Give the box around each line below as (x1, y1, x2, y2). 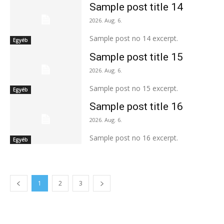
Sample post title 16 (89, 100, 183, 113)
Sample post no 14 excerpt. (89, 33, 178, 43)
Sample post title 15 (89, 50, 183, 63)
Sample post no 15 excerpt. (89, 83, 178, 93)
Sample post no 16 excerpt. (89, 133, 178, 143)
